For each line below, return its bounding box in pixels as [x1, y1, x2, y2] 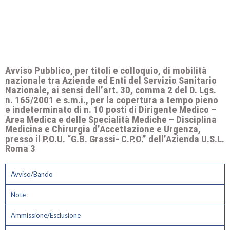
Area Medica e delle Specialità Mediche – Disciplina [5, 113, 217, 125]
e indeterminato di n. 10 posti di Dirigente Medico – [5, 104, 216, 116]
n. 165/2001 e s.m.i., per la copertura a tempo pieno [5, 94, 218, 106]
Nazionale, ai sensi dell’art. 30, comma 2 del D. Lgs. [5, 84, 216, 96]
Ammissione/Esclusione [11, 211, 81, 219]
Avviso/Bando [11, 170, 53, 178]
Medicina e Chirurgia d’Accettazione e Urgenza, [5, 123, 201, 135]
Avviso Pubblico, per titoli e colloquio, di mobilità [5, 65, 207, 76]
